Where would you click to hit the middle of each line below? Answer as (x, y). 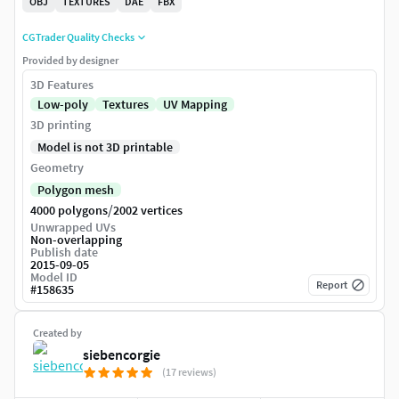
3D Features (62, 85)
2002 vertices (148, 211)
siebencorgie (122, 355)
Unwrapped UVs (73, 228)
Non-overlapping (76, 240)
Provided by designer (70, 61)
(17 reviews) (189, 372)
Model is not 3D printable (105, 147)
